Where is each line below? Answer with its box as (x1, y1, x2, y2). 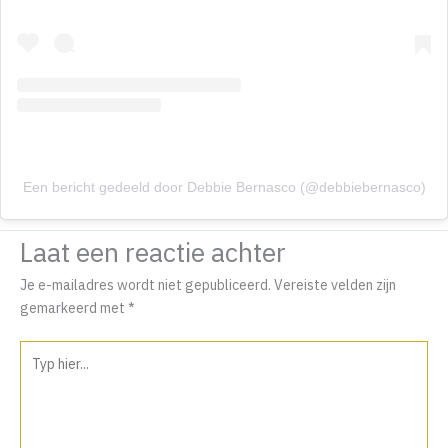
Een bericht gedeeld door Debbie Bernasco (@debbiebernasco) (22, 179, 426, 195)
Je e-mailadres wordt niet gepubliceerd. (20, 276, 271, 295)
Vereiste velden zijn (274, 276, 396, 295)
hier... (19, 365, 50, 384)
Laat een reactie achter (20, 235, 286, 270)
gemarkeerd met (20, 299, 128, 318)
